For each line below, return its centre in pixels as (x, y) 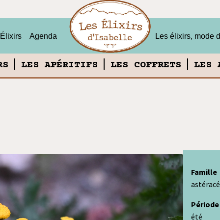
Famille (204, 172)
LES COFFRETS (146, 65)
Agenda (43, 36)
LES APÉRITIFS (59, 65)
